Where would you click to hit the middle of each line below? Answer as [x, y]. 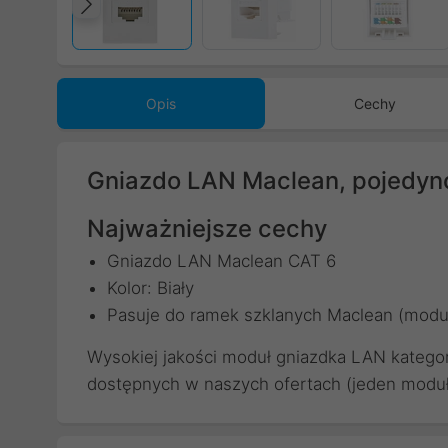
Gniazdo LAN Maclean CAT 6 [221, 261]
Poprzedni [162, 24]
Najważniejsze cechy [207, 228]
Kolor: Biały [150, 288]
